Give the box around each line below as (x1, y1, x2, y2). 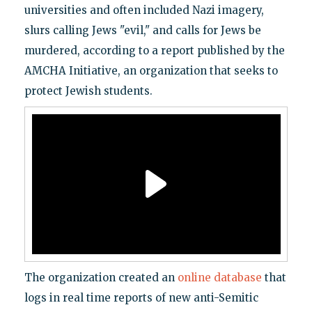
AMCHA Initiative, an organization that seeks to (24, 63, 278, 77)
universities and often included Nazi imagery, (24, 3, 264, 17)
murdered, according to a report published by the (24, 43, 285, 57)
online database (177, 270, 262, 284)
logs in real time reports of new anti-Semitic (24, 290, 258, 304)
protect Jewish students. (24, 84, 153, 97)
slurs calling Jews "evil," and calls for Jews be (24, 23, 261, 37)
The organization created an (24, 270, 178, 284)
